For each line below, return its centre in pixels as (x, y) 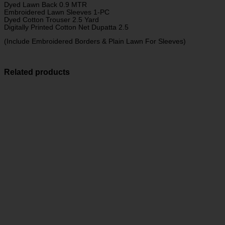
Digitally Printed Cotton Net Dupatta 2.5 (66, 27)
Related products (37, 72)
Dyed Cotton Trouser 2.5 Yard (51, 20)
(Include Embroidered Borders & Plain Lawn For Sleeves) (95, 42)
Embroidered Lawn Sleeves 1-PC (57, 12)
